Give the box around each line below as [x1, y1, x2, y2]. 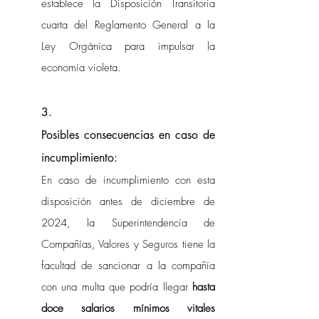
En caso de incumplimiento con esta [41, 173, 215, 187]
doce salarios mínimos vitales [41, 301, 215, 315]
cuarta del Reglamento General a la [41, 18, 215, 32]
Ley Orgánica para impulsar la [41, 39, 215, 53]
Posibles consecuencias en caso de [41, 127, 215, 142]
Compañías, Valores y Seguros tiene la [41, 237, 215, 251]
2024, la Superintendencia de [41, 216, 215, 230]
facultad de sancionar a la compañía [41, 258, 215, 273]
